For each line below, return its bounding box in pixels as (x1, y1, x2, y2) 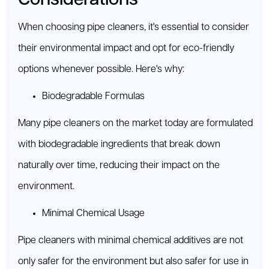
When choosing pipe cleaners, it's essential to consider (18, 22, 249, 33)
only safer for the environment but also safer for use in (18, 256, 249, 267)
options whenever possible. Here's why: (18, 64, 184, 75)
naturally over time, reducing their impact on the (18, 160, 220, 171)
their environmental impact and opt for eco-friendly (18, 43, 234, 54)
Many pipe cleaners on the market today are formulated (18, 118, 253, 129)
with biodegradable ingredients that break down (18, 139, 220, 150)
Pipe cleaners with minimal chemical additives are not (18, 235, 243, 246)
